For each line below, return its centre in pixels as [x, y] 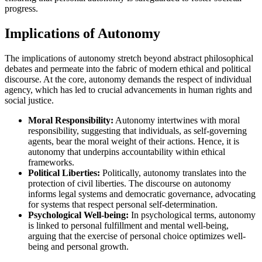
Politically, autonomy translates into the [173, 173]
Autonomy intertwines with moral [177, 120]
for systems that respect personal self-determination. [123, 205]
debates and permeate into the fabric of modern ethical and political [128, 69]
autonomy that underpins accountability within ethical [127, 152]
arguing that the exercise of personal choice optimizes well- [137, 236]
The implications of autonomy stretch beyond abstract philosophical [129, 58]
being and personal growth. [78, 247]
